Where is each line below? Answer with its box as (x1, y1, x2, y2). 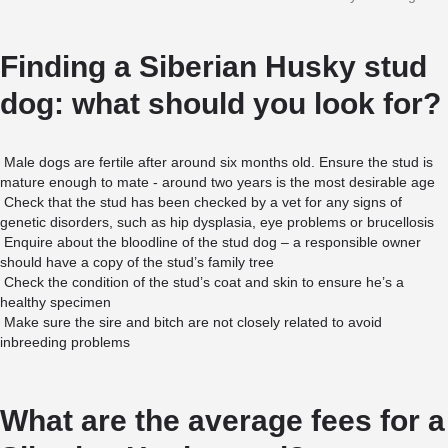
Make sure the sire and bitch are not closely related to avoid (4, 314, 382, 330)
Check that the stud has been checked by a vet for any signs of (4, 194, 402, 210)
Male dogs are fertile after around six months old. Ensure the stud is (4, 154, 433, 170)
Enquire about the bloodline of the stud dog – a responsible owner (4, 234, 421, 250)
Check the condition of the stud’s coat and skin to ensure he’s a (4, 274, 404, 290)
